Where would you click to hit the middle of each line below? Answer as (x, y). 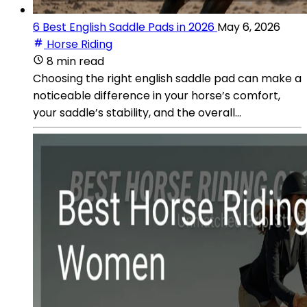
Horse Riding (79, 44)
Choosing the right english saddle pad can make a (167, 78)
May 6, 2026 (249, 27)
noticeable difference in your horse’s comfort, (157, 95)
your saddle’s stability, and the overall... (137, 112)
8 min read (75, 61)
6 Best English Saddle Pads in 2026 (124, 27)
